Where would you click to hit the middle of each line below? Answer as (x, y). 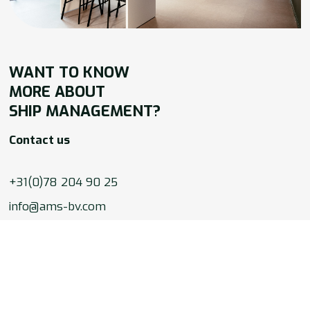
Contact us (40, 140)
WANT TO (46, 73)
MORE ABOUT (57, 92)
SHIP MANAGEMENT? (85, 111)
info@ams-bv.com (58, 206)
